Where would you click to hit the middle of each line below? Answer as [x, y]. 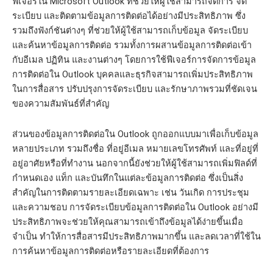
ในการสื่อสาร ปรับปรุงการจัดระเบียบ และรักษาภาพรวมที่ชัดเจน [135, 89]
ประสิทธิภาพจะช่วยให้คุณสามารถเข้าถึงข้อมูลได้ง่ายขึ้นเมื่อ [128, 222]
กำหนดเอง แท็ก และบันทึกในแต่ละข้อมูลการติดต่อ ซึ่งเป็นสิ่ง [128, 178]
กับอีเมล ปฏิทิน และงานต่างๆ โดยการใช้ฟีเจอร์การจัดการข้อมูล [134, 60]
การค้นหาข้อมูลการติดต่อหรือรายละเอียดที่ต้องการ [111, 251]
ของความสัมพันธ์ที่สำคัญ [61, 104]
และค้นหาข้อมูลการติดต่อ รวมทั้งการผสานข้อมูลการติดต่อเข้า [132, 45]
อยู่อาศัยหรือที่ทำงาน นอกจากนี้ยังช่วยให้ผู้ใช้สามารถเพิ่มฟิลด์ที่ [135, 163]
